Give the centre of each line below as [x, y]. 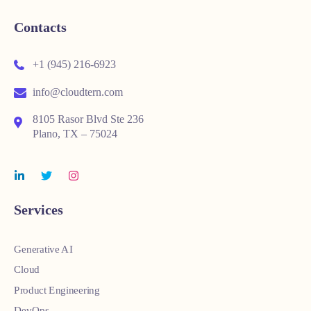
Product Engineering [57, 290]
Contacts [40, 27]
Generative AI [43, 249]
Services [39, 210]
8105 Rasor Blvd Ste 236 [88, 119]
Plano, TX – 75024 [75, 134]
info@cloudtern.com [76, 92]
